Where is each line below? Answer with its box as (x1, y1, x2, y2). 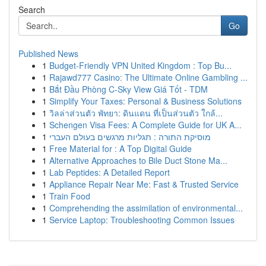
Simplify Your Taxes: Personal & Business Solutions (49, 95, 242, 107)
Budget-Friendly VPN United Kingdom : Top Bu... (49, 59, 232, 71)
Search (18, 4, 45, 15)
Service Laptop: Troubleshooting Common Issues (49, 214, 235, 226)
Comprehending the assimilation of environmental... (49, 202, 243, 214)
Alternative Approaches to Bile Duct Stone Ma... (49, 154, 227, 166)
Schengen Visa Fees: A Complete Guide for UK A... (49, 119, 242, 131)
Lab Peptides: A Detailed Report (49, 166, 170, 178)
